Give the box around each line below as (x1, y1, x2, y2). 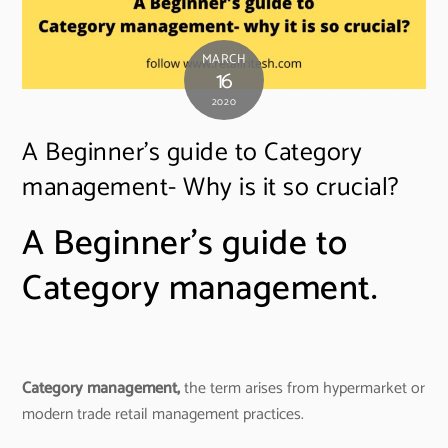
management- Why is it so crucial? (22, 166, 400, 209)
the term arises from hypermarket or (180, 374, 426, 402)
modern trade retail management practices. (22, 400, 305, 428)
